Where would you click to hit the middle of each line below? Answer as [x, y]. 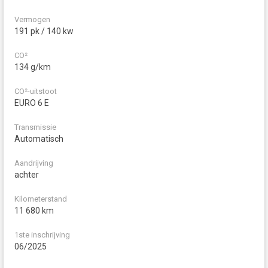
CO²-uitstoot [36, 92]
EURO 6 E [32, 103]
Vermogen [32, 20]
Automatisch [39, 139]
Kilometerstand [41, 199]
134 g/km [33, 67]
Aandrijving [34, 163]
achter [27, 175]
